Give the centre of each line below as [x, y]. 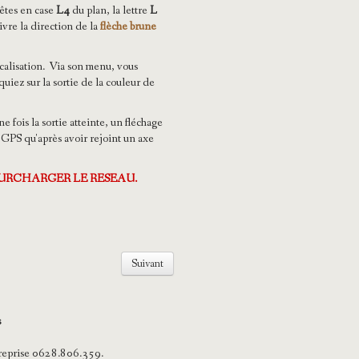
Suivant [147, 264]
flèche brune [128, 27]
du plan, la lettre [110, 11]
